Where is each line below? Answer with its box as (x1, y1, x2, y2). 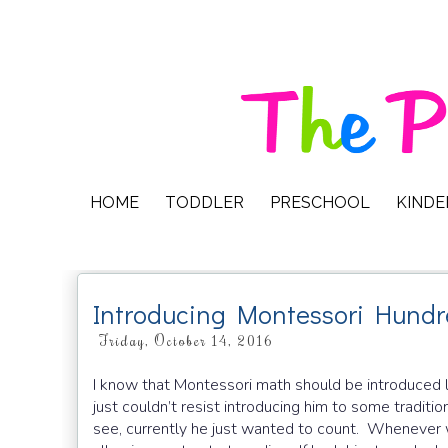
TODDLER (165, 193, 244, 212)
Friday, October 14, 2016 (98, 331, 274, 350)
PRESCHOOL (270, 193, 370, 212)
